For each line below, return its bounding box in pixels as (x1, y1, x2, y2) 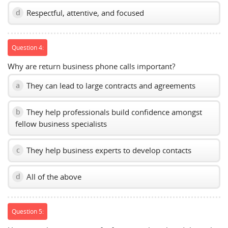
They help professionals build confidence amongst (24, 106, 202, 117)
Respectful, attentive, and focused (24, 7, 144, 18)
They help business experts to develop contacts (24, 145, 191, 155)
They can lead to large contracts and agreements (24, 80, 195, 91)
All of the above (24, 171, 81, 182)
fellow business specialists (15, 118, 107, 129)
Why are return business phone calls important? (8, 61, 175, 71)
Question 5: (11, 207, 44, 216)
